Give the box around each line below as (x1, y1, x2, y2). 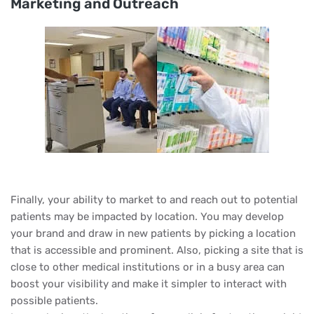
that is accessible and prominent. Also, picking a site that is (11, 244, 303, 257)
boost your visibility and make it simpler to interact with (11, 278, 287, 290)
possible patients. (11, 294, 98, 307)
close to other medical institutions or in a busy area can (11, 261, 285, 273)
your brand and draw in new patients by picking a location (11, 227, 296, 240)
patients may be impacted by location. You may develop (11, 210, 284, 223)
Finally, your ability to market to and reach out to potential (11, 193, 298, 206)
